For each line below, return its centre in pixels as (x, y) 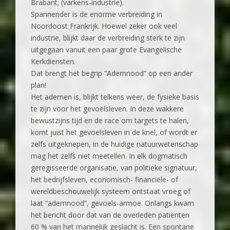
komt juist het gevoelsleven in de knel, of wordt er (114, 132)
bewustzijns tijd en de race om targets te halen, (110, 121)
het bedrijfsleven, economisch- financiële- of (104, 180)
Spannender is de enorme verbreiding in (97, 14)
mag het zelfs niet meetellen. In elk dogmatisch (109, 156)
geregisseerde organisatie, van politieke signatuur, (114, 168)
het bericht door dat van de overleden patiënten (110, 215)
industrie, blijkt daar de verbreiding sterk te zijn (108, 38)
